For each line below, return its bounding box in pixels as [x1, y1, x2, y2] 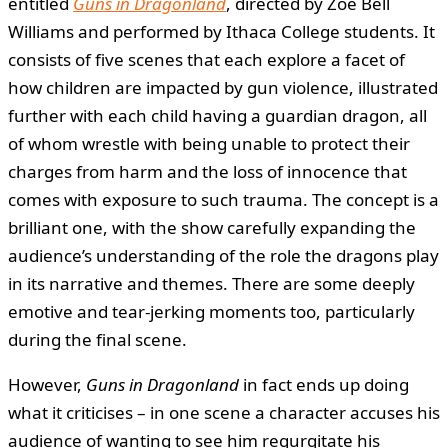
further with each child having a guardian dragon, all [8, 103, 427, 127]
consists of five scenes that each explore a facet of [8, 47, 405, 71]
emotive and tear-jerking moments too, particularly [8, 299, 415, 323]
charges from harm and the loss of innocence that [8, 159, 407, 183]
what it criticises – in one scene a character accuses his [8, 400, 440, 424]
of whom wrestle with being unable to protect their [8, 131, 410, 155]
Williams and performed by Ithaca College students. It [8, 19, 435, 43]
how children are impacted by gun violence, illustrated [8, 75, 438, 99]
